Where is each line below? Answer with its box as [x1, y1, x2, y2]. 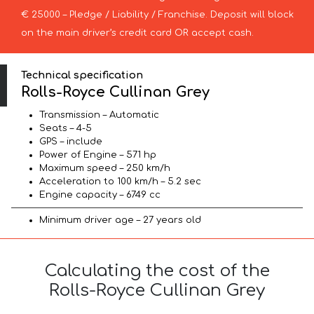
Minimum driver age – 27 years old [39, 215, 201, 226]
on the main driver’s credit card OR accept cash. [20, 27, 254, 38]
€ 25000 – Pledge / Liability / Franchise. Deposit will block [20, 9, 294, 20]
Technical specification [21, 69, 144, 81]
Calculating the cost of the [44, 261, 270, 281]
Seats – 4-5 [39, 123, 92, 134]
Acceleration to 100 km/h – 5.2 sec [39, 177, 201, 187]
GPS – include [39, 137, 102, 147]
